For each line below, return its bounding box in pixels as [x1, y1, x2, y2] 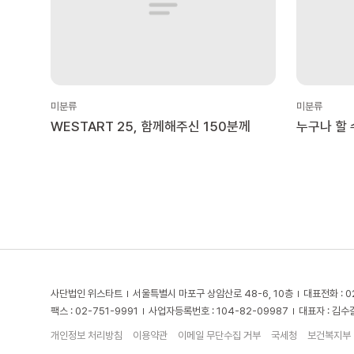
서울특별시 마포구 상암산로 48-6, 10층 [133, 287, 293, 299]
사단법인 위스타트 [51, 287, 122, 299]
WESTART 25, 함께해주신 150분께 [51, 118, 250, 134]
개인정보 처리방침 [51, 329, 122, 341]
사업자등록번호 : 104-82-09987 [149, 304, 288, 317]
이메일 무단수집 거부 [178, 329, 261, 341]
